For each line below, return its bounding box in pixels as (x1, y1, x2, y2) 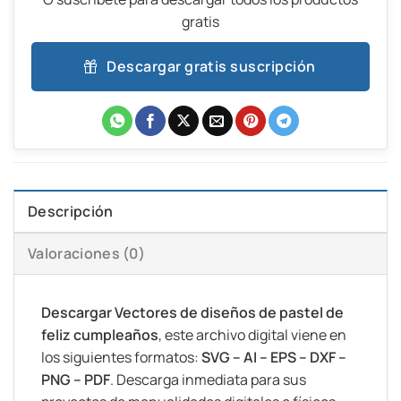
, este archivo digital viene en (158, 325, 346, 346)
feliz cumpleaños (41, 325, 158, 346)
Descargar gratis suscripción (107, 56, 316, 77)
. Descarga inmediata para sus (110, 370, 306, 390)
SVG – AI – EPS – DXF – (199, 347, 346, 368)
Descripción (28, 201, 114, 222)
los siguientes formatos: (41, 347, 199, 368)
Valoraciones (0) (28, 243, 146, 264)
